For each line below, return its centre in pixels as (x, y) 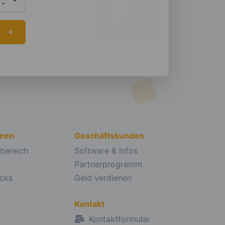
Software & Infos (106, 151)
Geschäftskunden (109, 136)
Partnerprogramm (108, 164)
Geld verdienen (103, 178)
